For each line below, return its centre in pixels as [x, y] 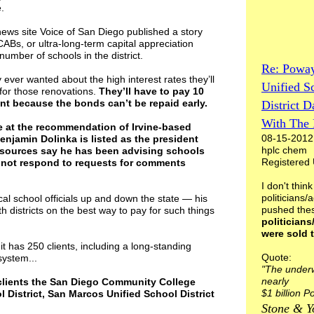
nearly [275, 281]
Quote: [277, 257]
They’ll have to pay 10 [151, 91]
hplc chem [287, 150]
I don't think [287, 186]
